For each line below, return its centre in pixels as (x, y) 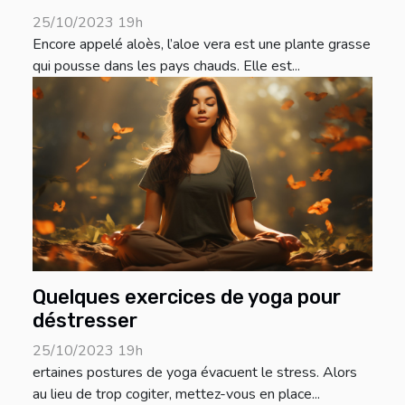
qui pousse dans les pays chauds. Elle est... (166, 66)
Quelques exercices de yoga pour (187, 297)
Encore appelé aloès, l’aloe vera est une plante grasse (202, 45)
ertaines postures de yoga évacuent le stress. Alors (195, 373)
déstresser (85, 321)
